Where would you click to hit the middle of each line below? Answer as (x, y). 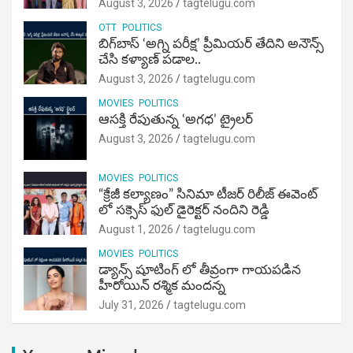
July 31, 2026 (131, 305)
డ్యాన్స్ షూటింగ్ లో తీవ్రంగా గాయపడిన (200, 270)
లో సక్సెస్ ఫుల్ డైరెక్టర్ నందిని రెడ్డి (184, 210)
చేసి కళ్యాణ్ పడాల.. (150, 60)
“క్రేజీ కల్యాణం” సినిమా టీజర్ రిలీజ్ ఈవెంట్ (208, 195)
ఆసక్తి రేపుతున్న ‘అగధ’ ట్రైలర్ (176, 120)
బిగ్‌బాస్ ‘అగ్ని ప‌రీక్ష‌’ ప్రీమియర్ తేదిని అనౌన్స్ (211, 44)
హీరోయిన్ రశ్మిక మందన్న (162, 286)
